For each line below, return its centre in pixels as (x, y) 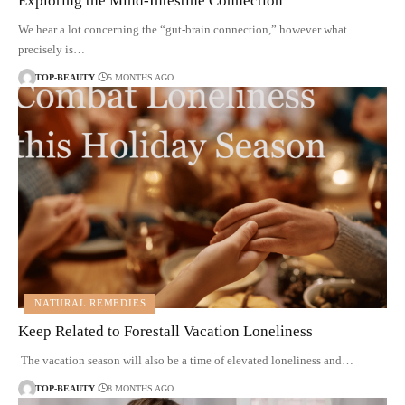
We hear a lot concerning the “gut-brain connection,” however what (183, 29)
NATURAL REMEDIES (90, 303)
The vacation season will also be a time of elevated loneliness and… (186, 360)
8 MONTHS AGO (140, 389)
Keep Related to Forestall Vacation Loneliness (165, 331)
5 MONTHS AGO (140, 78)
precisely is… (52, 49)
